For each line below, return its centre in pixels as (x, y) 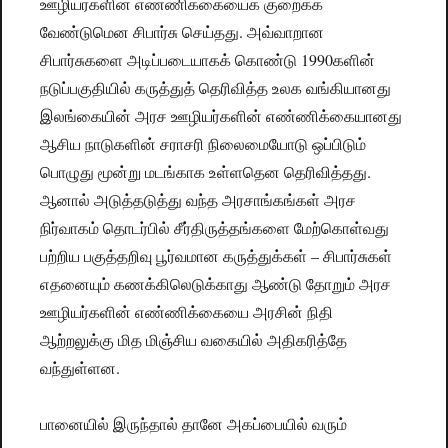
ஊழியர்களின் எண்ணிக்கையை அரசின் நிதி (187, 312)
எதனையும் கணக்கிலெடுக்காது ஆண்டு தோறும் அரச (216, 284)
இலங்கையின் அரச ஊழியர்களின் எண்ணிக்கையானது (221, 116)
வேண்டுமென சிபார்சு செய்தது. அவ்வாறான (182, 32)
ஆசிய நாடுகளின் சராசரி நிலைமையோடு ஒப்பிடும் (203, 144)
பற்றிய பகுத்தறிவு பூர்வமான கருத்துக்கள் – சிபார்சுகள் (216, 256)
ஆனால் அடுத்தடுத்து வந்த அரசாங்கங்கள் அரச (198, 200)
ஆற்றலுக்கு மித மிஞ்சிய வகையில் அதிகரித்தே (194, 340)
